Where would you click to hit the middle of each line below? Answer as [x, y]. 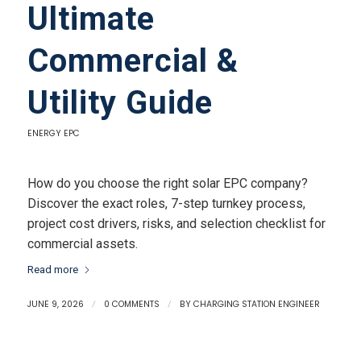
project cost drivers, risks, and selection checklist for [176, 223]
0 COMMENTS [131, 305]
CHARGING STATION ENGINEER [256, 305]
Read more [52, 270]
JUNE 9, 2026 [55, 305]
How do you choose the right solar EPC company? [167, 183]
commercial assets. [82, 243]
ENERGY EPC [53, 133]
